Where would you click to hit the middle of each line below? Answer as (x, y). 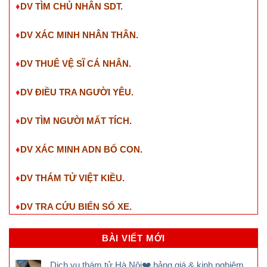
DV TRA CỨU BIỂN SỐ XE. (76, 206)
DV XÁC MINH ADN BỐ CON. (81, 149)
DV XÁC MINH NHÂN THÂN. (79, 35)
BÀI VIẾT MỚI (133, 238)
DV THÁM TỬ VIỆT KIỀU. (72, 178)
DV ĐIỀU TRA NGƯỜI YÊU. (77, 92)
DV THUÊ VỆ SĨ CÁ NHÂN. (76, 63)
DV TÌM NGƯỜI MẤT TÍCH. (76, 120)
